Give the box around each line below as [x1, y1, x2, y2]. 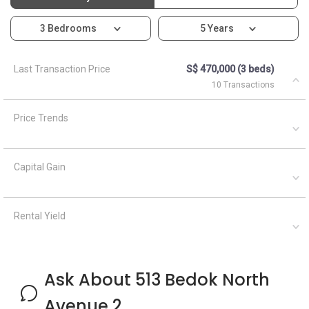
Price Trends [14, 112, 68, 123]
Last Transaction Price [14, 63, 110, 74]
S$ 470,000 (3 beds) [186, 63, 275, 74]
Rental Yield [14, 210, 66, 221]
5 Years [199, 22, 234, 34]
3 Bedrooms [39, 22, 99, 34]
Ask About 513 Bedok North [44, 268, 270, 291]
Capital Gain [14, 161, 66, 172]
